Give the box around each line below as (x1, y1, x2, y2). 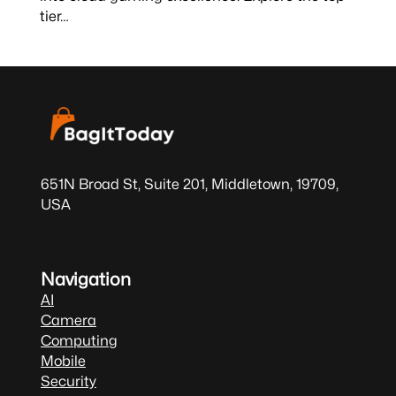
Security (40, 372, 96, 391)
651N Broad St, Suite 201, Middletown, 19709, (40, 175, 339, 194)
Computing (40, 331, 118, 350)
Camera (40, 311, 96, 330)
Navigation (40, 269, 131, 291)
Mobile (40, 352, 86, 370)
